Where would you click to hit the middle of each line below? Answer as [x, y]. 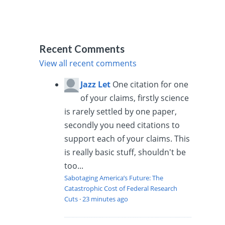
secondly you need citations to [122, 125]
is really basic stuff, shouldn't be [125, 152]
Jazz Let [96, 84]
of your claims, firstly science [135, 98]
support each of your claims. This [127, 138]
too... [74, 165]
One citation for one [151, 84]
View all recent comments [88, 63]
